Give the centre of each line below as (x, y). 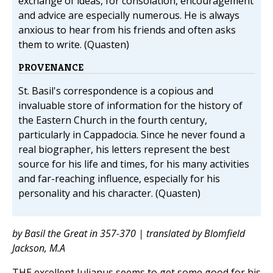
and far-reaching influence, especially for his (119, 179)
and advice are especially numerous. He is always (129, 16)
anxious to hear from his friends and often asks (127, 30)
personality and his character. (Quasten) (109, 193)
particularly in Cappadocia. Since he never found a (132, 135)
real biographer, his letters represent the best (124, 150)
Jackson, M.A (39, 248)
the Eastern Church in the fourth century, (113, 120)
